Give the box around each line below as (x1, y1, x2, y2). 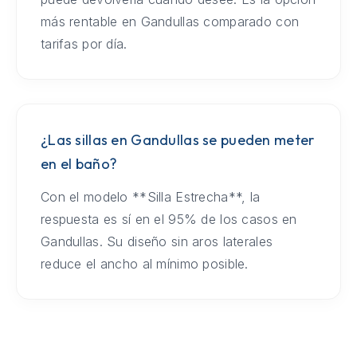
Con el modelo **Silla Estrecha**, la (40, 188, 261, 205)
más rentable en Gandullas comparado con (40, 13, 300, 29)
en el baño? (40, 154, 118, 173)
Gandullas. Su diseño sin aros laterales (40, 233, 273, 249)
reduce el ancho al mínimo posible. (40, 255, 249, 272)
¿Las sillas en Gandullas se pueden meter (40, 130, 315, 149)
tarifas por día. (40, 35, 127, 52)
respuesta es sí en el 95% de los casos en (40, 210, 297, 227)
